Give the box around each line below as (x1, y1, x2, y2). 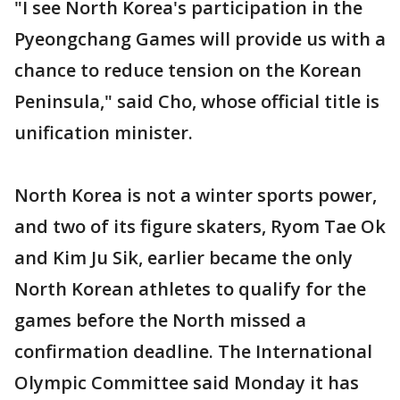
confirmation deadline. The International (14, 339, 372, 363)
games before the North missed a (14, 308, 306, 332)
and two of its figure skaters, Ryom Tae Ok (14, 214, 386, 238)
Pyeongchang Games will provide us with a (14, 27, 386, 51)
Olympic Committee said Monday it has (14, 371, 359, 395)
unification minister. (14, 121, 193, 145)
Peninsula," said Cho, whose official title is (14, 89, 379, 113)
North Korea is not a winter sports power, (14, 183, 377, 207)
